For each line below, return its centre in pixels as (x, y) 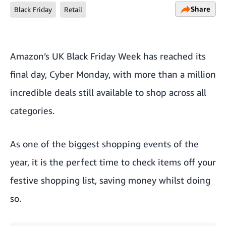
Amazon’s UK (38, 56)
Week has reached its (161, 56)
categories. (32, 110)
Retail (73, 9)
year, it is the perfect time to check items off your (113, 162)
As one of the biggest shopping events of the (104, 144)
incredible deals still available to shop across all (108, 92)
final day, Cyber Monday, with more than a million (113, 74)
